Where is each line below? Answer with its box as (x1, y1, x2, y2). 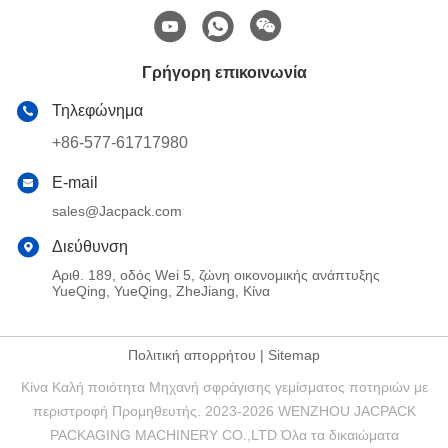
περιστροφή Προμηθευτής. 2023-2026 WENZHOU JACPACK (32, 402, 416, 419)
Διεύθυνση (52, 237, 128, 255)
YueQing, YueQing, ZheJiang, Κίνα (52, 282, 270, 299)
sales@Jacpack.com (52, 202, 182, 219)
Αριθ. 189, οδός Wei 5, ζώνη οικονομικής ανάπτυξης (52, 266, 380, 283)
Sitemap (268, 346, 320, 363)
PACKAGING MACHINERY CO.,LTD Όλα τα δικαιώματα (49, 426, 399, 443)
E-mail (52, 173, 98, 191)
